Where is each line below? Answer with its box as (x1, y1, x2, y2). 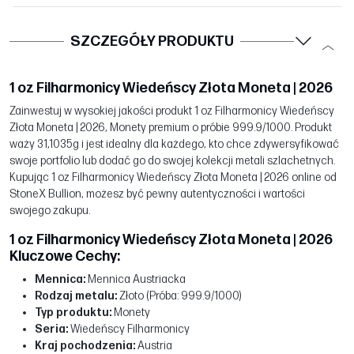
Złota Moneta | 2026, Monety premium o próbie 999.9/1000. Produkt (9, 120, 332, 134)
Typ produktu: (35, 305, 111, 319)
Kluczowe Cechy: (9, 247, 120, 265)
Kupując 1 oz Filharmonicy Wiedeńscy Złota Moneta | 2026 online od (9, 170, 337, 184)
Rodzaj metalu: (35, 288, 117, 303)
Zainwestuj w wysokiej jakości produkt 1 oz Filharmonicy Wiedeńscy (9, 104, 334, 118)
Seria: (35, 322, 68, 336)
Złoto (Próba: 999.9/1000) (117, 288, 241, 303)
